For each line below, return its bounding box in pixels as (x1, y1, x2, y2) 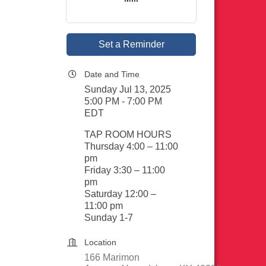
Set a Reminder (98, 39, 164, 49)
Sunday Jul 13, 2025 (84, 84, 171, 94)
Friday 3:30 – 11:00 (84, 165, 165, 175)
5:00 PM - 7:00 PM (84, 96, 162, 106)
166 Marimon (84, 252, 140, 262)
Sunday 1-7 (84, 213, 133, 223)
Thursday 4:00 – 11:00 (84, 141, 178, 151)
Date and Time (84, 69, 140, 79)
